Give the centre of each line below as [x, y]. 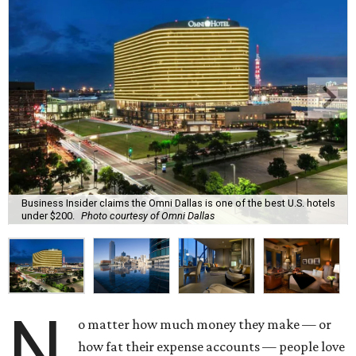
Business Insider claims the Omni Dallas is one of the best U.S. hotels [178, 203]
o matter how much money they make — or [205, 325]
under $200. [48, 215]
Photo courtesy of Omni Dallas [148, 215]
